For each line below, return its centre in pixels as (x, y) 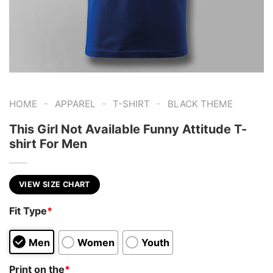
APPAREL (75, 104)
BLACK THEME (200, 104)
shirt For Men (48, 144)
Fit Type (28, 211)
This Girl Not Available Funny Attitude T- (128, 129)
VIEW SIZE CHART (55, 184)
